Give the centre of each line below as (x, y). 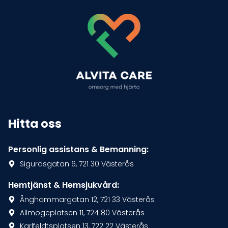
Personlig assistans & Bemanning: (78, 149)
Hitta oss (35, 123)
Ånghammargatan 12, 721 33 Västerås (87, 199)
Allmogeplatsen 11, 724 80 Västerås (82, 212)
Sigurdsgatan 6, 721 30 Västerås (77, 164)
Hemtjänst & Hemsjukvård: (64, 185)
